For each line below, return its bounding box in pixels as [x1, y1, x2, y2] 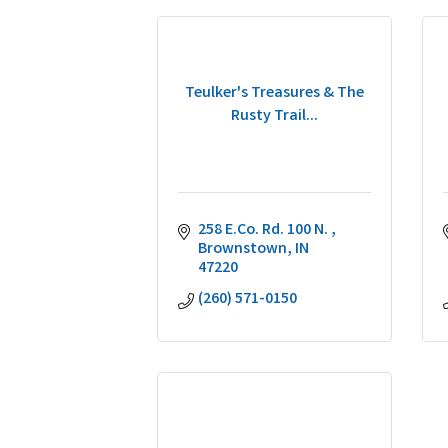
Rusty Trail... [231, 104, 318, 128]
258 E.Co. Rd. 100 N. [198, 219, 331, 242]
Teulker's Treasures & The [185, 81, 364, 105]
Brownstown [198, 238, 287, 261]
